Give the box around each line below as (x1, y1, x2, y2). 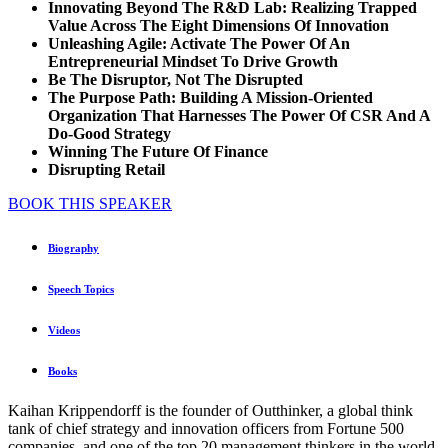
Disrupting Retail (48, 161, 165, 179)
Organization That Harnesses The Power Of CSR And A (48, 107, 430, 125)
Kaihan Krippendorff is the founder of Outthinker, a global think (8, 402, 413, 420)
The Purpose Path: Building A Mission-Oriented (48, 89, 373, 107)
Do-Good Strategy (48, 125, 171, 143)
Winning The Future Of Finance (48, 143, 268, 161)
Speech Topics (48, 283, 114, 296)
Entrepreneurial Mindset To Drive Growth (48, 53, 338, 71)
